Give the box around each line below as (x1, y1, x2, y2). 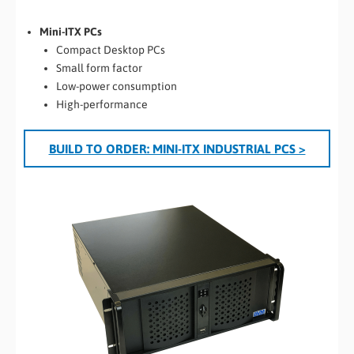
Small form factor (56, 61, 142, 74)
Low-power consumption (56, 79, 177, 92)
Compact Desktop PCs (56, 43, 165, 56)
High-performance (56, 97, 148, 111)
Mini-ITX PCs (40, 24, 102, 38)
